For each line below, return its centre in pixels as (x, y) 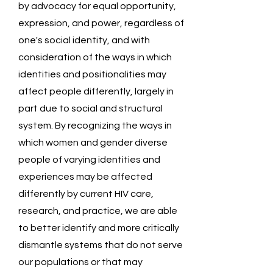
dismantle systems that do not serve (101, 245)
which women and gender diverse (93, 143)
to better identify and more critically (99, 228)
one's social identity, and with (84, 40)
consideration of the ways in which (95, 57)
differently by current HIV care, (86, 194)
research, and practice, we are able (98, 211)
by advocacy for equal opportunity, (97, 6)
